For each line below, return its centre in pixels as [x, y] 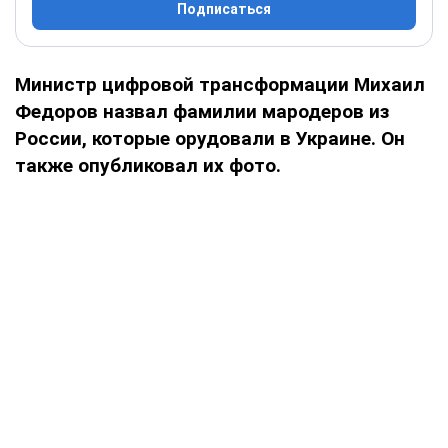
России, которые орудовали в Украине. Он [210, 138]
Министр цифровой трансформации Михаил [220, 84]
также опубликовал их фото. [148, 165]
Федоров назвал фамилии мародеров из [202, 111]
